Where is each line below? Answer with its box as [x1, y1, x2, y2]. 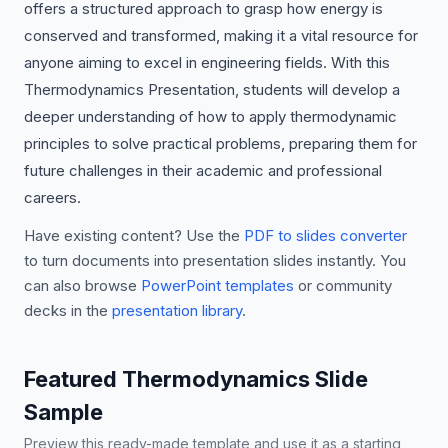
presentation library [112, 301, 242, 320]
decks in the [24, 301, 108, 320]
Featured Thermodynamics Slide [24, 366, 368, 392]
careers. [24, 188, 81, 207]
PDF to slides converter [244, 226, 407, 245]
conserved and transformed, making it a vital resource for [24, 26, 418, 45]
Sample [24, 399, 103, 425]
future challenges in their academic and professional [24, 161, 382, 180]
